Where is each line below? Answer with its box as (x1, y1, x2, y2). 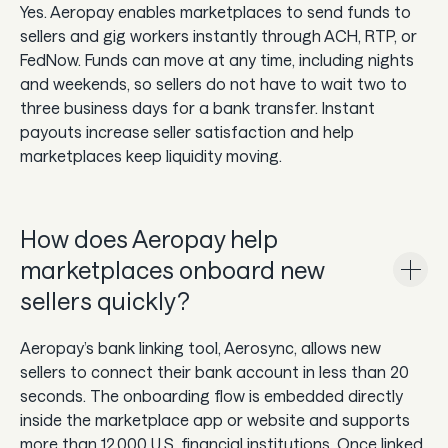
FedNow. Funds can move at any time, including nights (20, 50, 414, 70)
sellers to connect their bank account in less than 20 (20, 362, 409, 382)
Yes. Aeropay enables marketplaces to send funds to (20, 2, 411, 22)
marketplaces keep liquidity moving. (20, 146, 282, 166)
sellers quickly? (20, 286, 190, 316)
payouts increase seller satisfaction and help (20, 122, 354, 142)
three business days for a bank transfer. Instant (20, 98, 375, 118)
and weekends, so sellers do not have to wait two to (20, 74, 407, 94)
